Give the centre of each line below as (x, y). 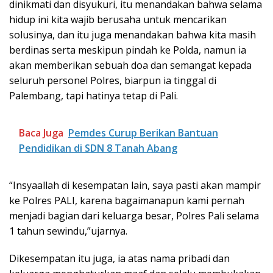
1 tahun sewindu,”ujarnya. (68, 231)
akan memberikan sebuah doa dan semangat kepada (130, 65)
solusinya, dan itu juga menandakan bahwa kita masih (133, 34)
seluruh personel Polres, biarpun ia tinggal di (113, 80)
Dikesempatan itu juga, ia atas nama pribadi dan (119, 258)
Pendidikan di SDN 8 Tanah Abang (98, 148)
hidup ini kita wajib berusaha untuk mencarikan (118, 19)
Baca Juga (41, 133)
